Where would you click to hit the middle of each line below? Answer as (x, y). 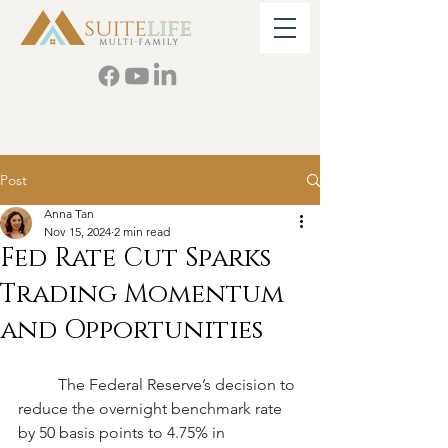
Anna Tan (69, 213)
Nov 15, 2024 (77, 231)
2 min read (142, 231)
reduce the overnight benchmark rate (152, 408)
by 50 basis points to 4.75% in (123, 432)
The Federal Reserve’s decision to (38, 384)
